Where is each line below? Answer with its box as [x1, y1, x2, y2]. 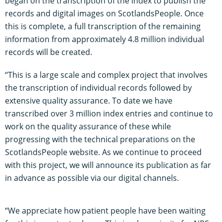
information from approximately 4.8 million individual [5, 33, 204, 45]
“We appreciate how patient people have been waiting [5, 205, 206, 216]
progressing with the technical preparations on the [5, 133, 195, 145]
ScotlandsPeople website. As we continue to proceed [5, 146, 202, 158]
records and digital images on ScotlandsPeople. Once [5, 7, 204, 19]
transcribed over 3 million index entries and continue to [5, 108, 213, 119]
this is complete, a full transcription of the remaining [5, 20, 201, 32]
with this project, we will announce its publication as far [5, 159, 211, 170]
